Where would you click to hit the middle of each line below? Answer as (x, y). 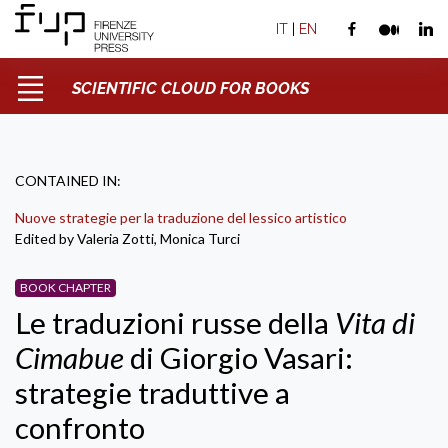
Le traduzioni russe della (175, 322)
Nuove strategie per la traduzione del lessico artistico (181, 217)
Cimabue (69, 357)
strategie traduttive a (152, 392)
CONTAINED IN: (68, 180)
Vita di (375, 322)
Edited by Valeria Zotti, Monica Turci (127, 238)
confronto (80, 427)
